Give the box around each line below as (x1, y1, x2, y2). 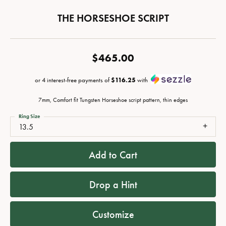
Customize (92, 208, 134, 220)
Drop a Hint (89, 178, 137, 191)
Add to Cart (89, 148, 137, 161)
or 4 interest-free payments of (35, 76, 111, 84)
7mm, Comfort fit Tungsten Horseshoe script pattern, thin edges (38, 96, 188, 104)
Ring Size (19, 113, 40, 120)
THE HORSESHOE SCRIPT (57, 12, 169, 25)
